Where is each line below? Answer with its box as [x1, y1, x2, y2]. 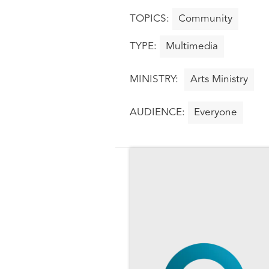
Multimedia [166, 41, 218, 52]
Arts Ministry [190, 74, 248, 85]
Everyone [194, 107, 237, 118]
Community [178, 14, 232, 25]
